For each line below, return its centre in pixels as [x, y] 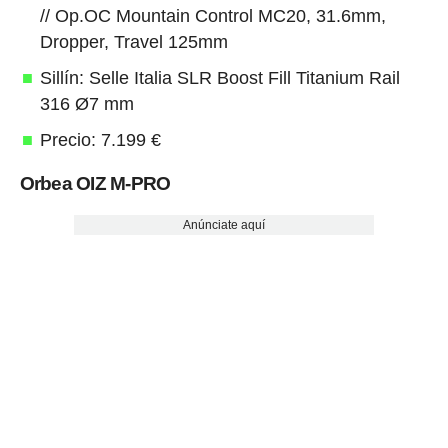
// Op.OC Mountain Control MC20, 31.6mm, [212, 15]
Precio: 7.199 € [100, 139]
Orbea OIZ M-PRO [95, 183]
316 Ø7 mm [86, 103]
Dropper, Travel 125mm [133, 41]
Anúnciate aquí [223, 224]
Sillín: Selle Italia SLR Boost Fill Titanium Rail [219, 77]
